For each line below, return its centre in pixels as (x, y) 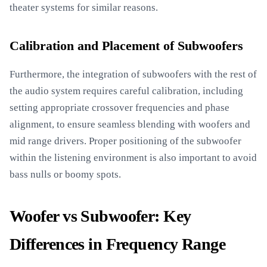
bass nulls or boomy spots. (65, 174)
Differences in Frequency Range (118, 244)
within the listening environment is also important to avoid (133, 158)
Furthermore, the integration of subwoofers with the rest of (133, 74)
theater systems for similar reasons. (84, 7)
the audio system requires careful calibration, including (126, 91)
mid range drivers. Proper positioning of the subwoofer (125, 141)
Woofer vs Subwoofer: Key (100, 216)
